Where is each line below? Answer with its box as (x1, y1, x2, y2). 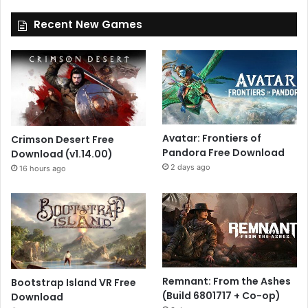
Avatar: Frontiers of (162, 131, 262, 145)
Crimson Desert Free (11, 133, 114, 147)
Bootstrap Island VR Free (11, 276, 136, 290)
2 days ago (170, 162, 211, 172)
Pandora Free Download (162, 145, 285, 159)
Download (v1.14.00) (11, 147, 113, 162)
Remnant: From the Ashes (162, 274, 291, 288)
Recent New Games (34, 16, 142, 32)
